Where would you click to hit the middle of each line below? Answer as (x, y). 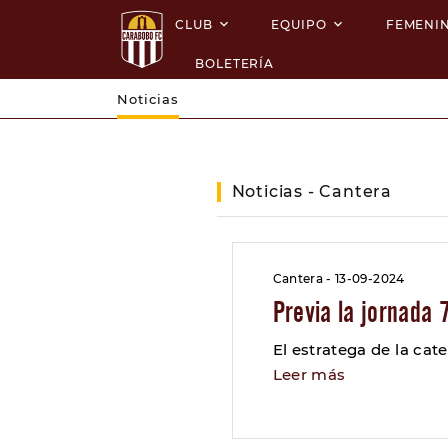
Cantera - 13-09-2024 (338, 278)
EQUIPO (299, 24)
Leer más (309, 374)
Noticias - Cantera (311, 191)
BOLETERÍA (235, 63)
